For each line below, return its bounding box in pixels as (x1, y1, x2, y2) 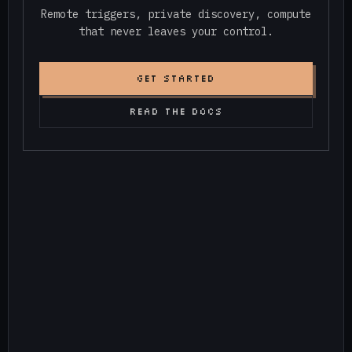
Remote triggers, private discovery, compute (41, 7, 311, 22)
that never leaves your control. (79, 24, 273, 39)
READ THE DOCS (129, 105, 223, 118)
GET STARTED (137, 72, 215, 85)
